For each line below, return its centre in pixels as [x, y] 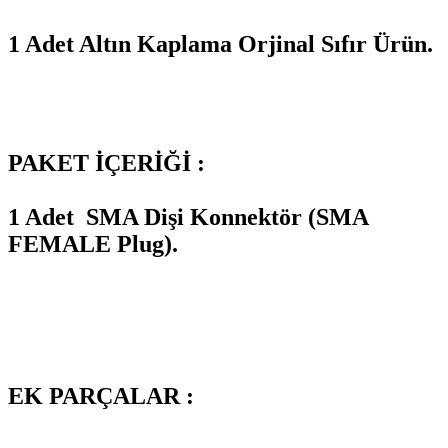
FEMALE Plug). [96, 243]
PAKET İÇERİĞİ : [106, 162]
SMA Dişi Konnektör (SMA [224, 216]
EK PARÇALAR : [101, 396]
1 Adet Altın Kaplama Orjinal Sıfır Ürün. [220, 43]
